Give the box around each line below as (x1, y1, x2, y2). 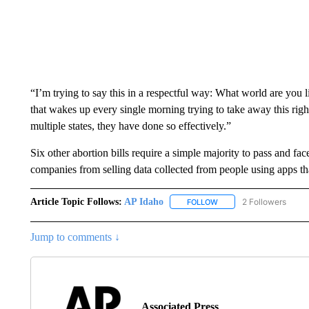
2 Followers (241, 196, 286, 207)
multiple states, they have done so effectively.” (30, 119, 231, 132)
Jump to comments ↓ (30, 230, 120, 243)
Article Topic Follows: (30, 196, 122, 207)
